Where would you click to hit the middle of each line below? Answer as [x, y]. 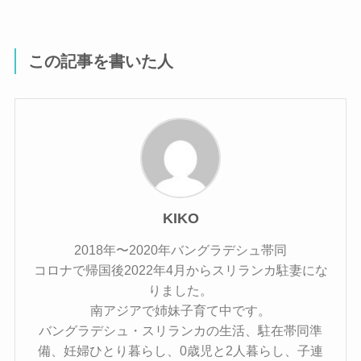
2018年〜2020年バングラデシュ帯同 [180, 249]
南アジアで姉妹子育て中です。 [180, 310]
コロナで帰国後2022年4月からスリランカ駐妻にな [180, 270]
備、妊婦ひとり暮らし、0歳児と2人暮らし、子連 [180, 350]
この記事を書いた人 [101, 61]
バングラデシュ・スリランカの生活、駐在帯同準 [180, 330]
